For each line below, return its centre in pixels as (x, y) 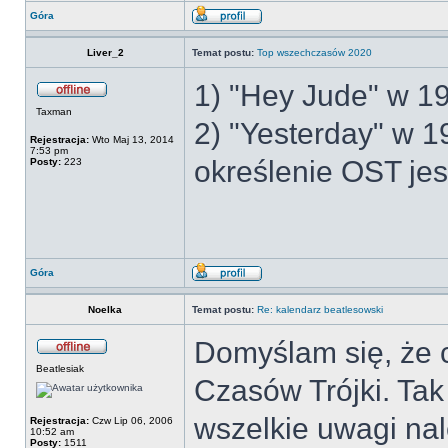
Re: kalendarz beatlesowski (320, 309)
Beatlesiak (60, 368)
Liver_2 (105, 52)
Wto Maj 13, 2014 (131, 139)
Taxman (54, 111)
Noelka (105, 309)
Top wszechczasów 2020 (314, 52)
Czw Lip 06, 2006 (131, 420)
